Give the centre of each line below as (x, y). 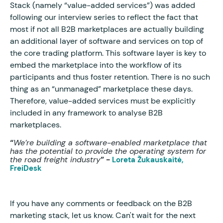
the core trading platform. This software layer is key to (108, 53)
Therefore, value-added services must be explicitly (103, 101)
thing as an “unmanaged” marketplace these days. (101, 89)
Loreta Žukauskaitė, (148, 160)
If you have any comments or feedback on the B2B (101, 203)
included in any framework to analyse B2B (86, 112)
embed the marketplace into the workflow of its (96, 65)
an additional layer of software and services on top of (107, 41)
